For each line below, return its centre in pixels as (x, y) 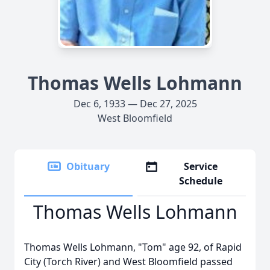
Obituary (88, 166)
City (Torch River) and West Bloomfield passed (128, 262)
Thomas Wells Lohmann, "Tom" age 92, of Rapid (133, 247)
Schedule (201, 181)
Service (201, 166)
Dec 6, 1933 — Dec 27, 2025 (135, 104)
